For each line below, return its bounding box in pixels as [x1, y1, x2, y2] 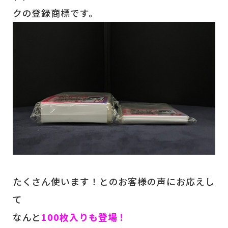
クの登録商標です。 [12, 6, 98, 20]
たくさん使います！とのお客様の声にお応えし [12, 175, 215, 188]
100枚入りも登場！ [41, 210, 127, 224]
